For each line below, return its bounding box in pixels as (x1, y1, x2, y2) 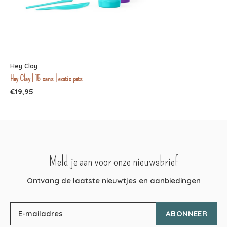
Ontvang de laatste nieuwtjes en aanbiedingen (26, 175, 201, 185)
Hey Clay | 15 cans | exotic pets (10, 73, 83, 83)
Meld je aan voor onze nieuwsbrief (49, 154, 178, 169)
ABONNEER (166, 208, 207, 218)
